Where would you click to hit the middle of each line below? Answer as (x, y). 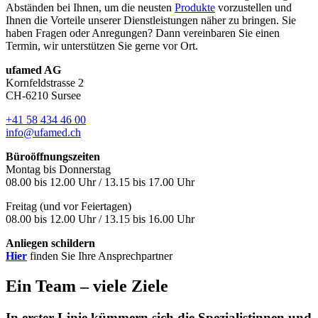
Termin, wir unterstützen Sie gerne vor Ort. (108, 45)
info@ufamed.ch (43, 132)
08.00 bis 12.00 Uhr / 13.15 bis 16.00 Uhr (100, 219)
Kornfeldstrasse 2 (45, 82)
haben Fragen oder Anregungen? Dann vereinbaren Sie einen (143, 33)
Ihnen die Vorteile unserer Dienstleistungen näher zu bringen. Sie (151, 20)
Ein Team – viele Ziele (87, 286)
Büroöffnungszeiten (53, 156)
